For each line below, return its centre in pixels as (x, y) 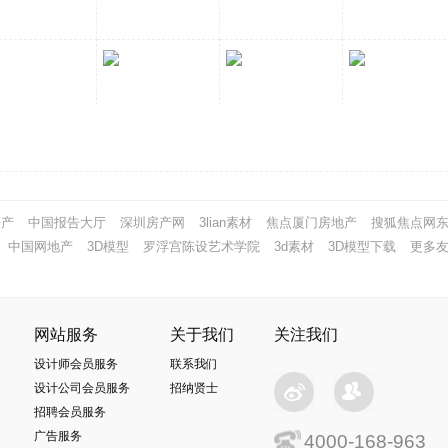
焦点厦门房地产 (311, 222)
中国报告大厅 (67, 222)
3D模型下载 (362, 246)
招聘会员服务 (70, 411)
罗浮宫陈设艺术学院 (201, 246)
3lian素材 (225, 222)
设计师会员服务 (76, 363)
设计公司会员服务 (82, 387)
